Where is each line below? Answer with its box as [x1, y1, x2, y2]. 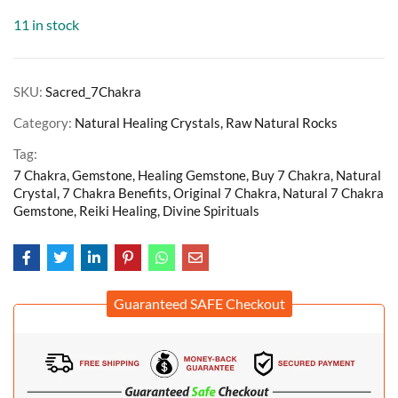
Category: [13, 114, 75, 131]
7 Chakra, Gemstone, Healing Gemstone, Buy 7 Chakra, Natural [13, 166, 381, 183]
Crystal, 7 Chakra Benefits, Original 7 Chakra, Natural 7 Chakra [13, 184, 384, 201]
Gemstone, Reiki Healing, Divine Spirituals [13, 202, 259, 219]
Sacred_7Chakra [45, 83, 141, 99]
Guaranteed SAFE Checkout [113, 294, 285, 312]
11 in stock [13, 15, 79, 33]
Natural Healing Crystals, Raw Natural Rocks [75, 114, 338, 131]
